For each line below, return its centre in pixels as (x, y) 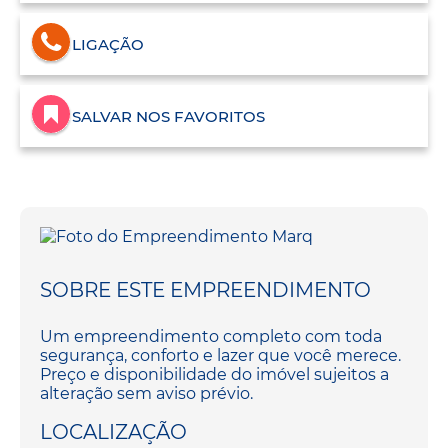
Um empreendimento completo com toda (211, 336)
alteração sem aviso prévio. (146, 393)
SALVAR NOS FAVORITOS (168, 116)
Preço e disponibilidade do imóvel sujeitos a (214, 374)
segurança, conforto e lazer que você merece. (220, 355)
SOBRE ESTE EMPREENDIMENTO (205, 289)
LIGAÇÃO (108, 44)
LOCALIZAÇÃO (113, 432)
